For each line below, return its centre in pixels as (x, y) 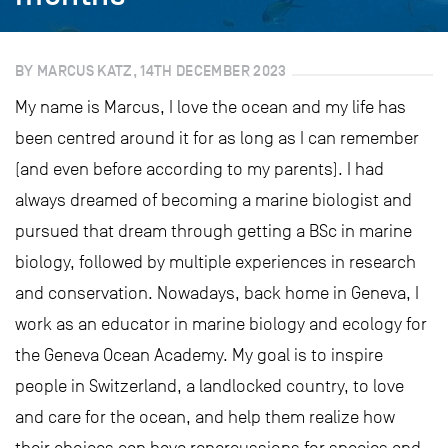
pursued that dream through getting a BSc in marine (213, 231)
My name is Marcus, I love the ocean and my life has (210, 107)
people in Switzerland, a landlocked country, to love (209, 386)
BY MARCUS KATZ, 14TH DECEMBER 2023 (151, 70)
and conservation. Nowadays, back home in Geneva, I (217, 293)
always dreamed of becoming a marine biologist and (213, 200)
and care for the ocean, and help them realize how (205, 417)
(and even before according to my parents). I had (199, 169)
